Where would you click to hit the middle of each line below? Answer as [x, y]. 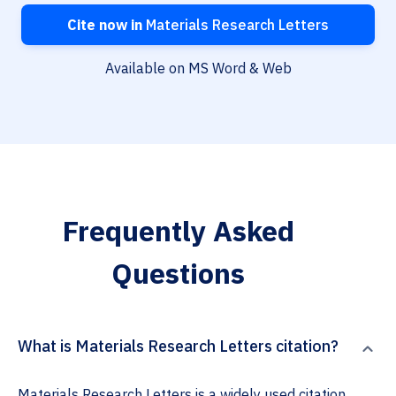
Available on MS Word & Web [198, 69]
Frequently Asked [178, 231]
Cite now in [105, 25]
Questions [178, 274]
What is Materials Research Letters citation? [178, 346]
